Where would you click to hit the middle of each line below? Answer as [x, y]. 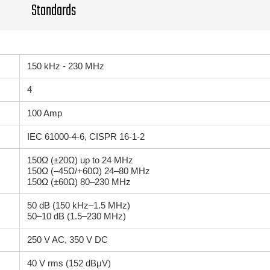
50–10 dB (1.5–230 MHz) [77, 216]
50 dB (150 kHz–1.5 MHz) [79, 205]
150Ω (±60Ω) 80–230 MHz [79, 182]
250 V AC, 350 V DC [67, 240]
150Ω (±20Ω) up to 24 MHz [80, 160]
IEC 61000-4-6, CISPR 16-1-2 [86, 137]
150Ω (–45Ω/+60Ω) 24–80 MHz [89, 171]
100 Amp [45, 113]
